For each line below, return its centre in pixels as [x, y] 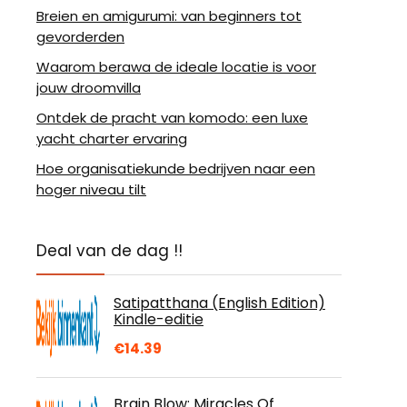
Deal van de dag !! [109, 251]
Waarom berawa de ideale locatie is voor [176, 67]
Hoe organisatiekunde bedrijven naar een [176, 169]
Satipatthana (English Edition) [219, 303]
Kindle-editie [159, 319]
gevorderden [80, 37]
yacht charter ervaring [112, 139]
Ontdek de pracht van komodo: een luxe [172, 118]
